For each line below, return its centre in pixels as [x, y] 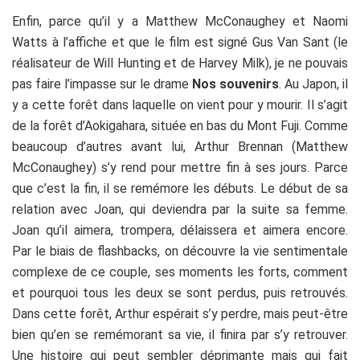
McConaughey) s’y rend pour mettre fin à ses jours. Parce [180, 167]
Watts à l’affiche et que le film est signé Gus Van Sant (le [180, 42]
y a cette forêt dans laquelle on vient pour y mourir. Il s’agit [180, 104]
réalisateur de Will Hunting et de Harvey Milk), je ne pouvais [180, 63]
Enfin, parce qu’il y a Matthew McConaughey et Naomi [180, 21]
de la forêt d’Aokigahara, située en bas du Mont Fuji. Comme [180, 125]
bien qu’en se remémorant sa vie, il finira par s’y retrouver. [180, 334]
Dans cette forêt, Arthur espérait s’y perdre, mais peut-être [180, 313]
